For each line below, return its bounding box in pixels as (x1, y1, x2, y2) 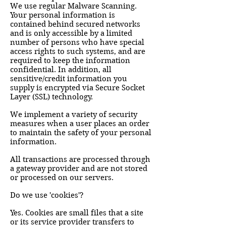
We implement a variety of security (10, 110, 137, 119)
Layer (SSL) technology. (10, 92, 95, 101)
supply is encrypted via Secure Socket (10, 83, 145, 92)
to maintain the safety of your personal (10, 128, 151, 137)
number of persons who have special (10, 38, 144, 47)
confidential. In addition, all (10, 65, 111, 74)
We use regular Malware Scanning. (10, 2, 137, 11)
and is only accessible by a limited (10, 29, 132, 38)
